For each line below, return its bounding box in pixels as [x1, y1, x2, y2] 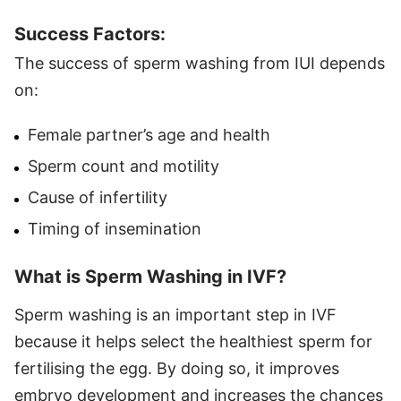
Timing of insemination [28, 218, 201, 238]
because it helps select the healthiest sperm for [14, 331, 372, 351]
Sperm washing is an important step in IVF [14, 304, 337, 324]
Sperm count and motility [28, 156, 219, 175]
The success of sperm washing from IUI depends [14, 53, 385, 73]
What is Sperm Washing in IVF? [14, 265, 286, 287]
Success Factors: [14, 22, 166, 45]
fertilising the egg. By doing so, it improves [14, 358, 339, 378]
